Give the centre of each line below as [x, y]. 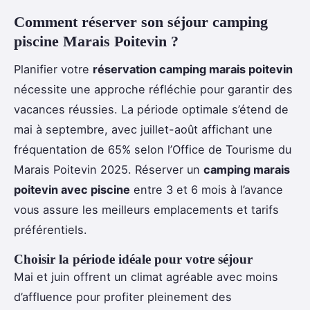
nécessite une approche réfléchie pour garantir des [153, 90]
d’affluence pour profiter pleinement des [123, 297]
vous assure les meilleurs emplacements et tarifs [146, 210]
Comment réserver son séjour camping [141, 21]
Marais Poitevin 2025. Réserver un [109, 170]
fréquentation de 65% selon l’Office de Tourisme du [153, 150]
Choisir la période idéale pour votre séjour [133, 259]
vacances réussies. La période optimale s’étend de [151, 110]
